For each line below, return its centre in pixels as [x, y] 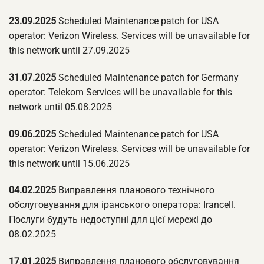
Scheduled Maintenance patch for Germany [147, 77]
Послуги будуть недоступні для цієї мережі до [110, 220]
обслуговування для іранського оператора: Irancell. [122, 205]
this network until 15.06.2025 [69, 163]
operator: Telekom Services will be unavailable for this [121, 92]
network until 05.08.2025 [60, 107]
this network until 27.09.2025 [69, 51]
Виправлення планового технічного [135, 190]
